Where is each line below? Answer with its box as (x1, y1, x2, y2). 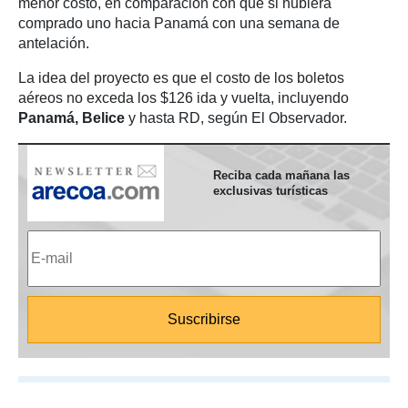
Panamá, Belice (18, 109, 125, 126)
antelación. (18, 35, 89, 51)
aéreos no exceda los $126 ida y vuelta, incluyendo (18, 89, 349, 106)
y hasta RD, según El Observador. (125, 109, 347, 126)
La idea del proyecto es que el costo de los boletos (18, 69, 344, 86)
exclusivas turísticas (213, 183, 328, 198)
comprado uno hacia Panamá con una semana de (18, 15, 340, 31)
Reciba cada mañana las (213, 168, 350, 182)
